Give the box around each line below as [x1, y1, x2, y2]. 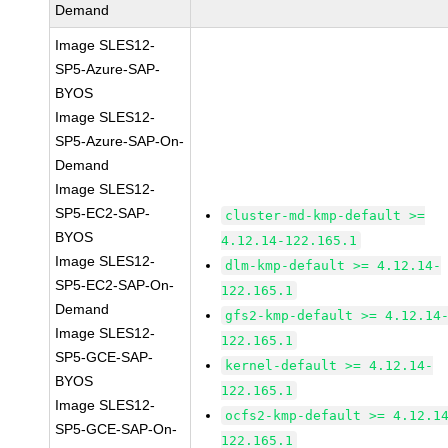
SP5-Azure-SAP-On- [55, 133, 185, 149]
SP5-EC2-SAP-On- [55, 277, 175, 293]
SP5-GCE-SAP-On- [55, 421, 178, 437]
